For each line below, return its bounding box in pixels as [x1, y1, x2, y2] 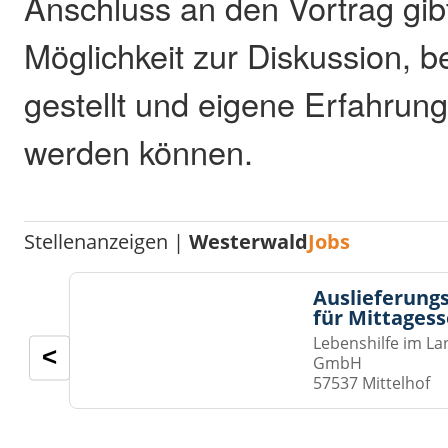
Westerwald [189, 227, 309, 255]
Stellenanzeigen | [24, 227, 190, 255]
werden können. [24, 127, 254, 174]
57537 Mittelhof [313, 371, 431, 394]
